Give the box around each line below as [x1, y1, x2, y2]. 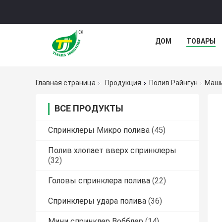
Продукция [105, 79, 141, 87]
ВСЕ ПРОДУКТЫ [55, 103, 123, 114]
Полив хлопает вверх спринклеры [48, 146, 176, 156]
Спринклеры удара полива [48, 196, 146, 206]
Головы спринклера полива [48, 176, 150, 186]
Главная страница [36, 79, 96, 87]
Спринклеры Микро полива [48, 125, 150, 135]
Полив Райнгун [149, 79, 198, 87]
